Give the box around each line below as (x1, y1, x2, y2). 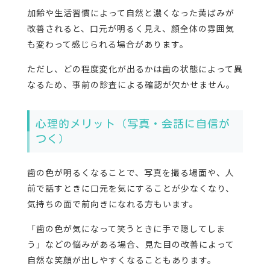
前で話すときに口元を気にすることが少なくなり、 (27, 182, 234, 195)
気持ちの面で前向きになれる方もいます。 (27, 198, 198, 210)
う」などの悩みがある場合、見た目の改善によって (27, 238, 234, 251)
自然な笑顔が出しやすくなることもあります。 (27, 254, 216, 266)
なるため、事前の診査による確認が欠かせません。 (27, 78, 235, 91)
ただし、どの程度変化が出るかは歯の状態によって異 (27, 63, 243, 75)
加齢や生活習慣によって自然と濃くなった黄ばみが (27, 7, 234, 19)
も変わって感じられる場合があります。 (27, 38, 189, 51)
